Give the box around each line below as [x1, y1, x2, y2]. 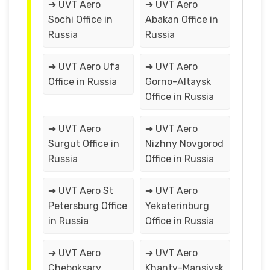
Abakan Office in [145, 13, 218, 25]
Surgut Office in [48, 137, 119, 149]
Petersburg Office [48, 199, 127, 212]
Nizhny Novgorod [145, 137, 224, 149]
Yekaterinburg [145, 199, 209, 212]
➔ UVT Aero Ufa [48, 60, 120, 72]
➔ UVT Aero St [48, 184, 113, 196]
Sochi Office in [48, 13, 113, 25]
